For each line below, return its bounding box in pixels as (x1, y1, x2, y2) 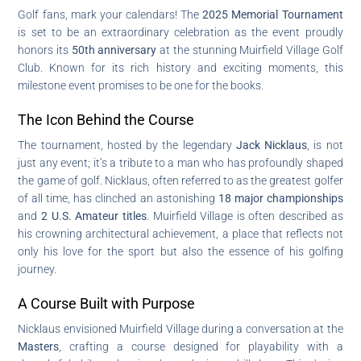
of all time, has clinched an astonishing (18, 191, 218, 205)
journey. (18, 262, 57, 276)
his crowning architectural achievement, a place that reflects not (18, 226, 343, 240)
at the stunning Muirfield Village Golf (156, 43, 343, 56)
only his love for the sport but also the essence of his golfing (18, 244, 343, 258)
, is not (307, 138, 343, 151)
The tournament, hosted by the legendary (18, 138, 236, 151)
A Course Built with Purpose (18, 294, 196, 312)
